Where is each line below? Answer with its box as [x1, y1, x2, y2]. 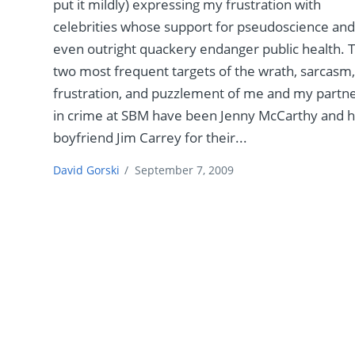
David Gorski [53, 162, 120, 177]
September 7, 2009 [135, 162, 235, 177]
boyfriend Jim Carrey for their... [53, 128, 248, 147]
